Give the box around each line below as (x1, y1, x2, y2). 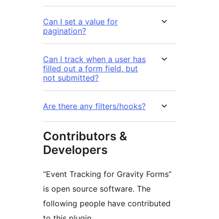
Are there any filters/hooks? (43, 101, 146, 111)
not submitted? (43, 73, 99, 83)
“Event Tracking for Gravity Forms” (43, 169, 172, 179)
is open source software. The (43, 184, 151, 194)
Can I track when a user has (43, 54, 146, 65)
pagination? (43, 26, 86, 36)
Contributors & (43, 129, 127, 144)
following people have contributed (43, 198, 171, 209)
